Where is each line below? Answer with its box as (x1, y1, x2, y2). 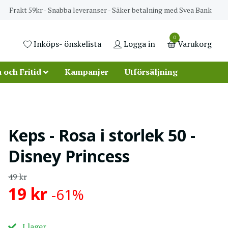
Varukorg (178, 38, 212, 50)
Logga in (124, 38, 155, 50)
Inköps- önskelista (34, 38, 101, 50)
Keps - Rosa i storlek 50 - (8, 124, 195, 146)
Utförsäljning (124, 66, 178, 77)
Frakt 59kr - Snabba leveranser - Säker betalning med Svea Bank (9, 5, 212, 15)
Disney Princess (8, 145, 130, 167)
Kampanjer (64, 66, 108, 77)
